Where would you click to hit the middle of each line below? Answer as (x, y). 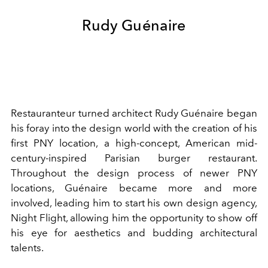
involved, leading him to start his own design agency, (134, 202)
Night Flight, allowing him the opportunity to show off (134, 217)
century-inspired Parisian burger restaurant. (134, 158)
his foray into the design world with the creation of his (134, 128)
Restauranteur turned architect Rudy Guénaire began (134, 113)
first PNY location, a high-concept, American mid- (134, 143)
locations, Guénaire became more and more (134, 188)
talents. (28, 247)
